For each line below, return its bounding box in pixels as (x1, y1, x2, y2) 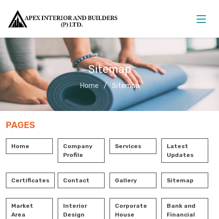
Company (63, 143, 92, 150)
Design (63, 211, 85, 218)
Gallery (115, 177, 137, 184)
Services (115, 143, 141, 150)
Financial (167, 211, 195, 218)
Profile (63, 152, 83, 158)
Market (11, 202, 33, 209)
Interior (63, 202, 87, 209)
